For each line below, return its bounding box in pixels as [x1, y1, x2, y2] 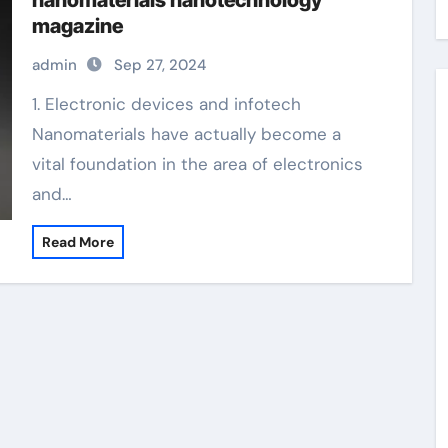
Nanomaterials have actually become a [31, 123, 341, 145]
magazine [31, 14, 123, 38]
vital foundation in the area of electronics [31, 153, 363, 175]
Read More [41, 233, 114, 251]
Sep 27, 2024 [113, 55, 206, 75]
